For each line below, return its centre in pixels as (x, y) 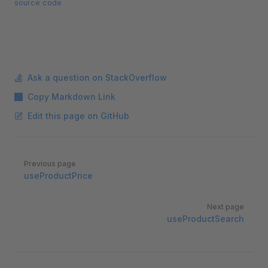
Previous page (50, 164)
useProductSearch (205, 219)
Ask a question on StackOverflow (97, 77)
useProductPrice (58, 176)
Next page (226, 207)
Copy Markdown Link (71, 97)
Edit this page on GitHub (78, 116)
